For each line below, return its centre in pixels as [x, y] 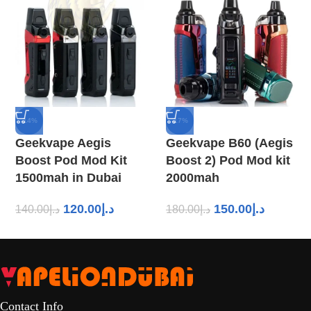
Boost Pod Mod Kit [71, 160]
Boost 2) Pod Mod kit [228, 160]
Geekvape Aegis [63, 143]
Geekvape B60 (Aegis [229, 143]
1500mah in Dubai [68, 177]
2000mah [193, 177]
